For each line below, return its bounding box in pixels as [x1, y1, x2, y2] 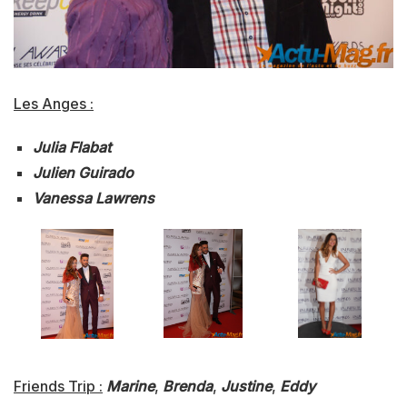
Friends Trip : [14, 376, 103, 395]
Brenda [163, 376, 213, 395]
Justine [221, 376, 272, 395]
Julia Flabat [32, 137, 111, 156]
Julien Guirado [32, 163, 134, 182]
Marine [106, 376, 154, 395]
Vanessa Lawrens [32, 188, 154, 207]
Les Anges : [14, 94, 94, 113]
